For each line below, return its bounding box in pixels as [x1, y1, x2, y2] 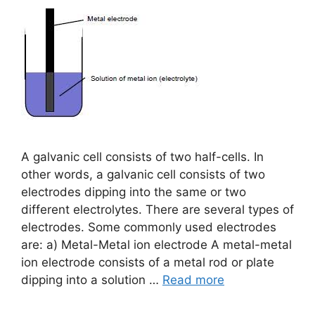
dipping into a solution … [21, 273, 162, 288]
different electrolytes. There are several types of [21, 202, 294, 217]
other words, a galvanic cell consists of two [21, 167, 265, 182]
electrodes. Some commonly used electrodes [21, 220, 276, 235]
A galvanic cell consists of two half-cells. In [21, 150, 264, 165]
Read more [162, 273, 224, 288]
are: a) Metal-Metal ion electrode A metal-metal [21, 238, 292, 252]
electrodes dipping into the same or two [21, 185, 246, 200]
